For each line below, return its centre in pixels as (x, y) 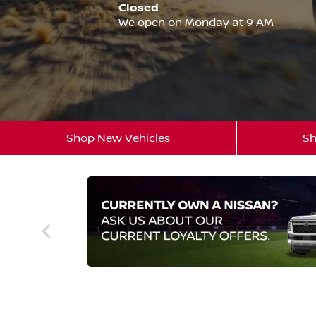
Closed (139, 8)
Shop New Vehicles (119, 138)
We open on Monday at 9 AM (196, 23)
